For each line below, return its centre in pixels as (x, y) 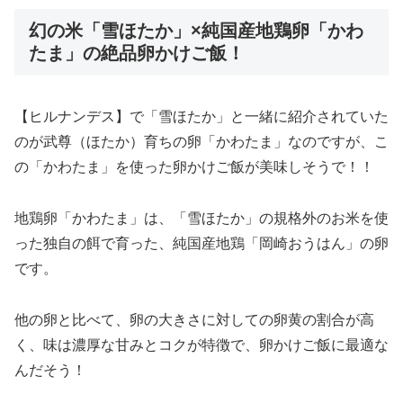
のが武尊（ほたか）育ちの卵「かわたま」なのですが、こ (201, 142)
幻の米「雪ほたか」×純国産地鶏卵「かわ (196, 31)
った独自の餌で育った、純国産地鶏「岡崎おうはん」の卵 (201, 244)
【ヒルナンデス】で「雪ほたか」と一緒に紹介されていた (201, 117)
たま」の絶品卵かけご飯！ (137, 54)
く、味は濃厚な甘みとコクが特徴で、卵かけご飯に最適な (201, 345)
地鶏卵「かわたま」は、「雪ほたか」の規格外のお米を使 (201, 219)
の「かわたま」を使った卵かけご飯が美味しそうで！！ (194, 167)
